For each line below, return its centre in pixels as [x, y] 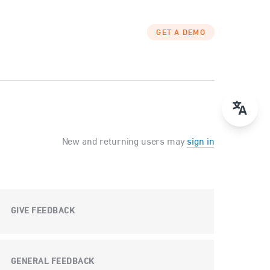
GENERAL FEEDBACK [52, 262]
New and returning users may [124, 143]
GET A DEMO [181, 33]
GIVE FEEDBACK [43, 212]
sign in [201, 143]
